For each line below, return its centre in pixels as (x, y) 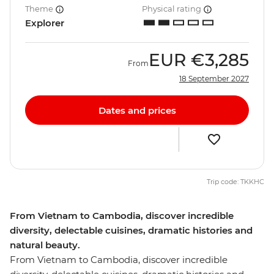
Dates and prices (137, 110)
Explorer (45, 23)
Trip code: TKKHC (235, 182)
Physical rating (172, 9)
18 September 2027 (214, 79)
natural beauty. (45, 245)
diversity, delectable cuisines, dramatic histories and (131, 231)
